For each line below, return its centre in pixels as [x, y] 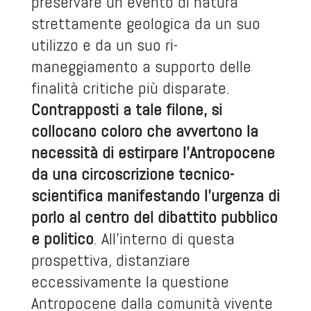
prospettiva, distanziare [110, 260]
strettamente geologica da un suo [145, 23]
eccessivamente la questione [130, 281]
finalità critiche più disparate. [130, 88]
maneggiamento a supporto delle [141, 66]
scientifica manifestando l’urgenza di [155, 195]
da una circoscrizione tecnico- [132, 174]
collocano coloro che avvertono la [144, 131]
